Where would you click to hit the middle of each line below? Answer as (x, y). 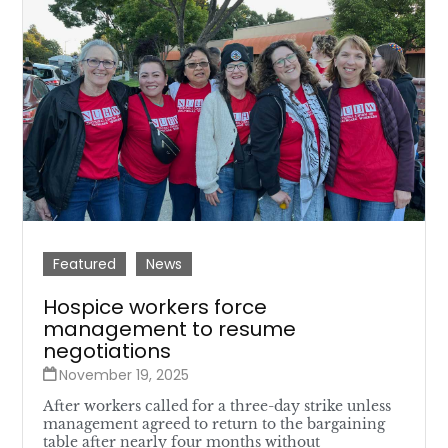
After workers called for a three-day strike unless (217, 405)
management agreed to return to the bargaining (214, 423)
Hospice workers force (155, 306)
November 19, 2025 (124, 374)
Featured (85, 263)
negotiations (107, 350)
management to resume (170, 328)
